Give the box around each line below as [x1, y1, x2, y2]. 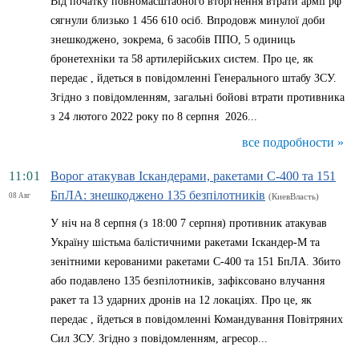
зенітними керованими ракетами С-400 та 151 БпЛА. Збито [50, 256, 341, 268]
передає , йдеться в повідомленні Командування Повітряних [50, 313, 343, 325]
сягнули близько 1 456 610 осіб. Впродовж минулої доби [50, 14, 325, 26]
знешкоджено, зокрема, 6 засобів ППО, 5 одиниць [50, 34, 295, 46]
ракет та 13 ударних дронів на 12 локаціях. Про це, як [50, 294, 312, 306]
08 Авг [9, 192, 30, 200]
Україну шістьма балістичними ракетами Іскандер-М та [50, 236, 320, 248]
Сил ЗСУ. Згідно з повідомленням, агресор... [50, 333, 268, 345]
